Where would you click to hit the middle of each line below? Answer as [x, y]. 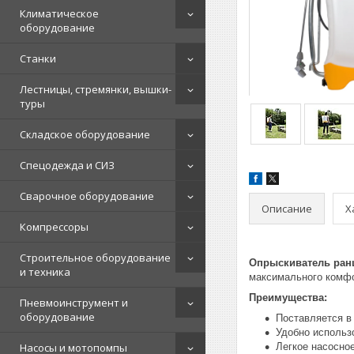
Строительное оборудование [95, 258]
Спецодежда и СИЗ [67, 165]
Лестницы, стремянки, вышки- [96, 89]
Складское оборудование [85, 134]
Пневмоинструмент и [74, 303]
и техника [45, 272]
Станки [38, 58]
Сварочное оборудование [87, 196]
